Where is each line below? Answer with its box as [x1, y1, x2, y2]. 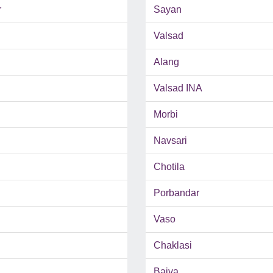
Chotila [154, 161, 185, 172]
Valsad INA [154, 83, 202, 94]
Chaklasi [154, 240, 192, 251]
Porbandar [154, 188, 199, 199]
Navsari [154, 135, 187, 146]
